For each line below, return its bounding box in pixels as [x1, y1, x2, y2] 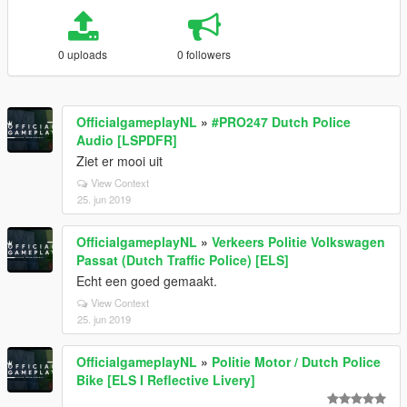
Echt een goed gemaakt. [76, 272, 217, 291]
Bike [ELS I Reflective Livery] [76, 371, 255, 390]
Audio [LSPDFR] [76, 131, 177, 150]
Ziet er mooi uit [76, 152, 163, 171]
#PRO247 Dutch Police [212, 113, 351, 132]
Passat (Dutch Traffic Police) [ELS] [76, 251, 289, 270]
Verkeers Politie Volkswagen [212, 233, 385, 252]
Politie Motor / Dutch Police [212, 352, 381, 372]
